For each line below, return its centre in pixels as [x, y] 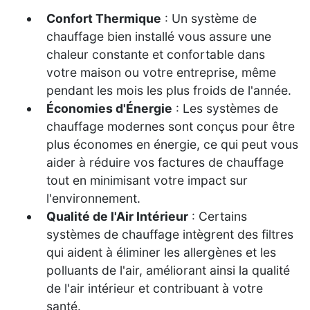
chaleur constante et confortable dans [156, 54]
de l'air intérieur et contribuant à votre [155, 288]
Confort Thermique [104, 18]
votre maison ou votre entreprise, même [161, 72]
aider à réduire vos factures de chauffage [165, 162]
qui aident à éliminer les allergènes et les [161, 252]
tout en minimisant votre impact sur [147, 180]
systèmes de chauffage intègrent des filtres [170, 234]
